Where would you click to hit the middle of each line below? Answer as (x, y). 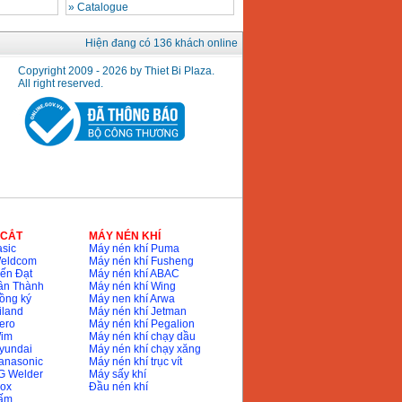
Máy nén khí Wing (132, 287)
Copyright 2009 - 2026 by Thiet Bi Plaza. (116, 71)
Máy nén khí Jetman (137, 312)
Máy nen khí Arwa (131, 299)
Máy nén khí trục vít (135, 362)
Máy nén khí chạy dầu (142, 337)
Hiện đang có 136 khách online (161, 44)
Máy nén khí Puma (134, 249)
